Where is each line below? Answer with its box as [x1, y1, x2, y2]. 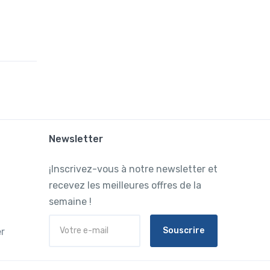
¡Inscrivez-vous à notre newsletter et [48, 163, 218, 175]
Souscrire [163, 225, 205, 236]
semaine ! [48, 195, 92, 207]
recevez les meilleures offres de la [48, 179, 201, 191]
